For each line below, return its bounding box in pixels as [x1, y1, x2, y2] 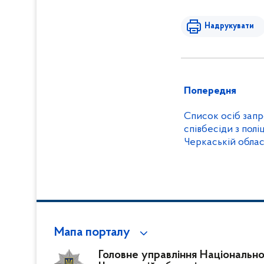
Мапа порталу [54, 226, 130, 239]
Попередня [184, 85, 236, 97]
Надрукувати [204, 22, 254, 31]
